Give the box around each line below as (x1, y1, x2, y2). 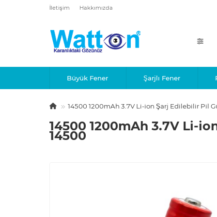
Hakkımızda (79, 4, 113, 11)
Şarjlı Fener (143, 74, 180, 82)
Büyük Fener (67, 74, 108, 82)
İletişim (49, 4, 70, 11)
